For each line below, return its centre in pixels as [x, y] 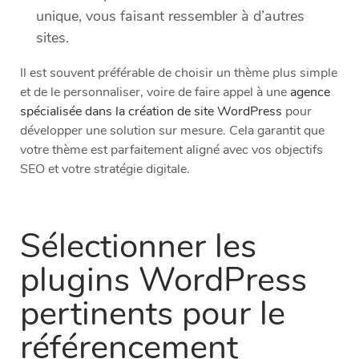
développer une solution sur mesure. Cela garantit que [172, 131]
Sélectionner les [138, 247]
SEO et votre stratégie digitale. [105, 169]
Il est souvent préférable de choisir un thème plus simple [179, 73]
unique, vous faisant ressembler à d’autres [170, 16]
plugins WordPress [163, 280]
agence [310, 93]
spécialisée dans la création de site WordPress [151, 112]
